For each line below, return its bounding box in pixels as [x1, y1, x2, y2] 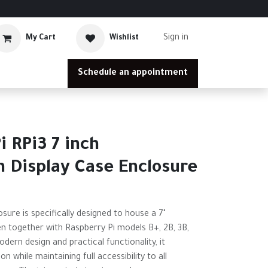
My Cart [26, 33, 56, 42]
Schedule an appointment [78, 69, 188, 78]
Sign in [163, 33, 188, 43]
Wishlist [109, 33, 139, 42]
